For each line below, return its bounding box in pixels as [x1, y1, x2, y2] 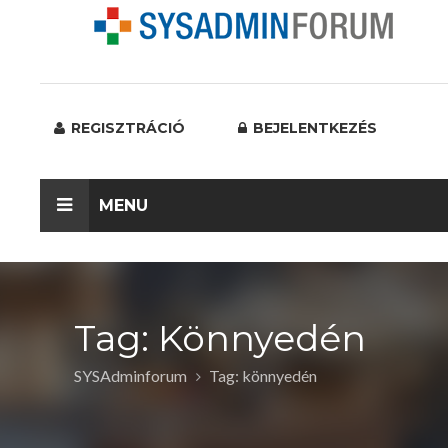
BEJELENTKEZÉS [249, 119, 377, 137]
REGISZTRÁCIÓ [67, 119, 185, 137]
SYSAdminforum [74, 366, 187, 385]
